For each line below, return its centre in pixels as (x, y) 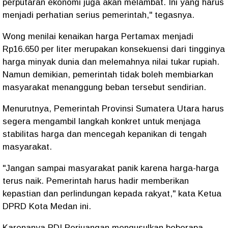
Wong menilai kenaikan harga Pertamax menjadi (98, 36)
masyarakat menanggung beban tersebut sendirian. (104, 87)
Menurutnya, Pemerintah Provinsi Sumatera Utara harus (113, 109)
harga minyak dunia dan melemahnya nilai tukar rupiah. (111, 62)
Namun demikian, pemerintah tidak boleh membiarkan (108, 75)
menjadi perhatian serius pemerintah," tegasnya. (98, 15)
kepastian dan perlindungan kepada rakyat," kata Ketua (112, 194)
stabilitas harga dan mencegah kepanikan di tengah (105, 134)
